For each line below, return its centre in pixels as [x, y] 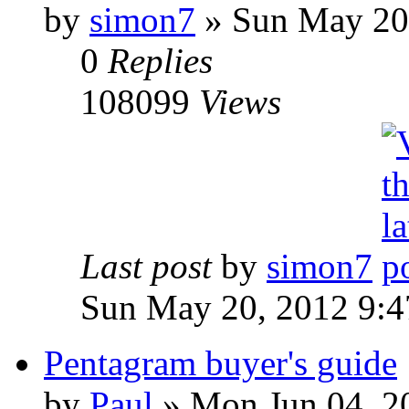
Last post [146, 267]
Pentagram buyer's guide [220, 363]
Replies [160, 61]
